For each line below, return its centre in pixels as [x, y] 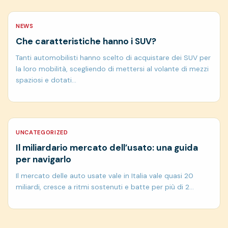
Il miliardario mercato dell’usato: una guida [107, 148]
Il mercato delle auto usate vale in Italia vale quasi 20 [105, 176]
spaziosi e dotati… [46, 80]
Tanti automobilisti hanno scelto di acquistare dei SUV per [113, 58]
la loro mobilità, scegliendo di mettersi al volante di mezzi [112, 69]
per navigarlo [44, 160]
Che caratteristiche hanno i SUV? [86, 41]
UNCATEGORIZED [42, 133]
